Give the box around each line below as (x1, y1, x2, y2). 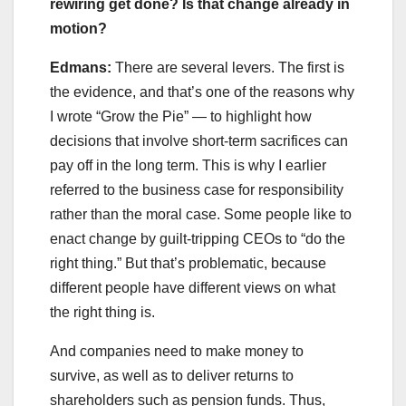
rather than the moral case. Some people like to (50, 207, 352, 223)
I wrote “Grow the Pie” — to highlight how (50, 109, 312, 125)
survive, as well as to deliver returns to (50, 368, 294, 384)
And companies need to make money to (50, 343, 304, 360)
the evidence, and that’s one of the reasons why (50, 84, 354, 101)
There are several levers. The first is (111, 60, 344, 76)
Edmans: (50, 60, 111, 76)
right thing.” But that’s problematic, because (50, 256, 326, 272)
